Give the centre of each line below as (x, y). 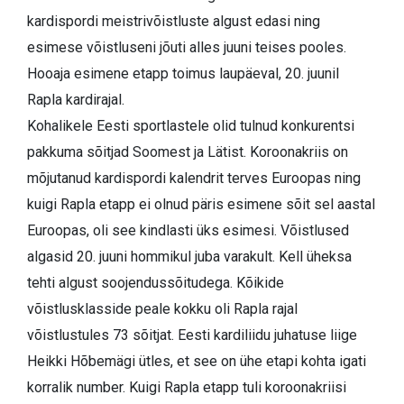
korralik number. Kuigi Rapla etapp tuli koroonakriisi (187, 388)
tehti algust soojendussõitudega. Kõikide (156, 283)
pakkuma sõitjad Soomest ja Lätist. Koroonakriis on (188, 152)
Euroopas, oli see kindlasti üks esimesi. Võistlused (188, 231)
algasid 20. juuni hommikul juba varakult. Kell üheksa (189, 257)
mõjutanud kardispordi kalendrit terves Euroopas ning (194, 179)
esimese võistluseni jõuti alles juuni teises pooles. (187, 48)
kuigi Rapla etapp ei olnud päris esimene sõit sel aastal (201, 205)
